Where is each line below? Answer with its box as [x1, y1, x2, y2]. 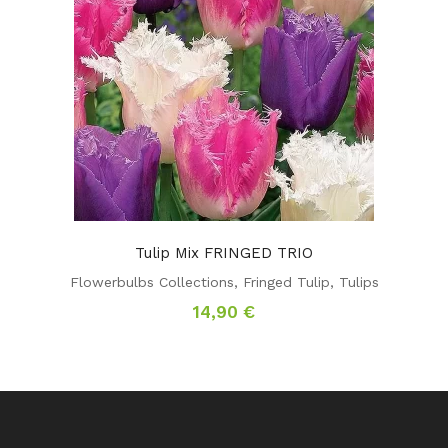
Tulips [338, 273, 379, 290]
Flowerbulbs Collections [69, 273, 234, 290]
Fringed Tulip [242, 273, 330, 290]
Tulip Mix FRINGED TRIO [135, 243, 313, 262]
